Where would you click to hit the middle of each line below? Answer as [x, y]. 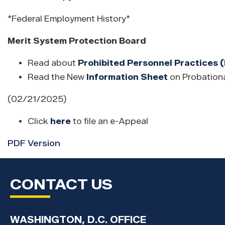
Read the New [56, 77]
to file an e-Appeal [109, 122]
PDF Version [34, 144]
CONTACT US [61, 185]
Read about [53, 63]
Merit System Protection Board [77, 41]
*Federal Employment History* [70, 19]
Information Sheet [127, 77]
